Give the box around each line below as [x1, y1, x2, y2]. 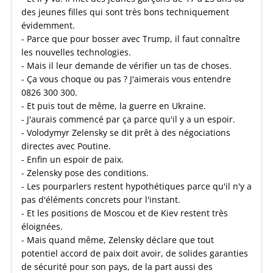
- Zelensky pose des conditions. [21, 167, 149, 179]
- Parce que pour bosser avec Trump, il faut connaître [21, 33, 240, 44]
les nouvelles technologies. [21, 46, 131, 58]
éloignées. [21, 221, 63, 232]
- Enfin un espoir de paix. [21, 154, 124, 165]
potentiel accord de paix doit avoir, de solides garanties [21, 247, 248, 259]
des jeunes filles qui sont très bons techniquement [21, 6, 229, 18]
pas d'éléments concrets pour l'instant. [21, 194, 180, 205]
